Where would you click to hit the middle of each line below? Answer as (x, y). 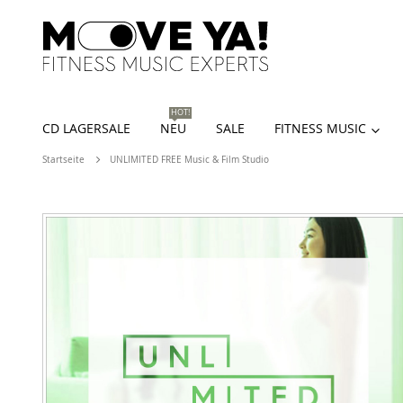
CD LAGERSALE (86, 129)
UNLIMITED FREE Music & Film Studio (189, 160)
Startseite (63, 160)
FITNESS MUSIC (320, 129)
